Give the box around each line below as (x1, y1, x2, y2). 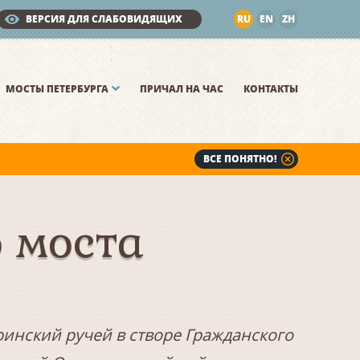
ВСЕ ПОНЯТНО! (203, 152, 276, 166)
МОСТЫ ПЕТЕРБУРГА (6, 82, 108, 96)
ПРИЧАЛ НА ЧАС (140, 82, 223, 96)
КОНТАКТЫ (243, 82, 298, 96)
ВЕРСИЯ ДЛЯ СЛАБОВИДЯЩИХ (26, 12, 182, 26)
